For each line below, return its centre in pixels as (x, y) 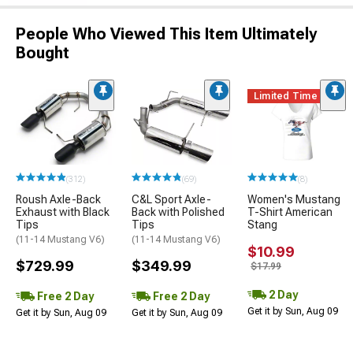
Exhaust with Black (63, 212)
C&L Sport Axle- (171, 199)
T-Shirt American (290, 212)
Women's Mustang (294, 199)
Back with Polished (178, 212)
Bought (43, 53)
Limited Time (286, 97)
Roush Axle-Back (58, 199)
